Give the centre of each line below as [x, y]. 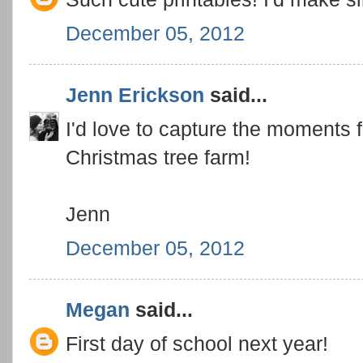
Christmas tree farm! [158, 157]
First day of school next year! [197, 344]
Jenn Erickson [135, 95]
